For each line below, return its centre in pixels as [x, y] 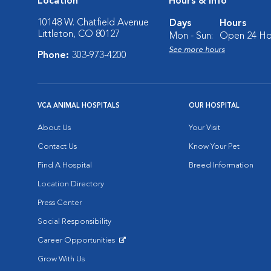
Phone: [55, 56]
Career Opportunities [77, 240]
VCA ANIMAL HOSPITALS [79, 106]
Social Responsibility [74, 222]
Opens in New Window [78, 250]
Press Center [60, 203]
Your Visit [204, 128]
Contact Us [57, 147]
